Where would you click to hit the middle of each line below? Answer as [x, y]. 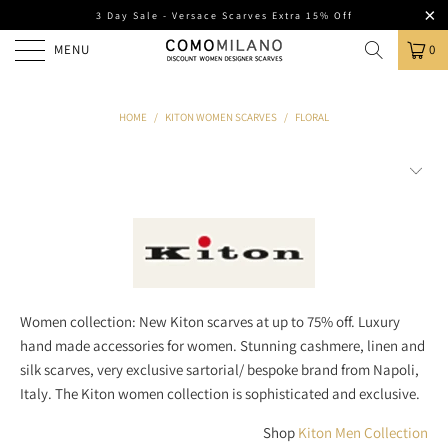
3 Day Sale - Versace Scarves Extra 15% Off [224, 15]
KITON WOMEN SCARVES [221, 117]
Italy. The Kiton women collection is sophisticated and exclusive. [220, 393]
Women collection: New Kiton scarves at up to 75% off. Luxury [210, 321]
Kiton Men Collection [363, 432]
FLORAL [312, 117]
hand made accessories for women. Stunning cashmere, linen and [222, 345]
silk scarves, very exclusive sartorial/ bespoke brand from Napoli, [219, 369]
